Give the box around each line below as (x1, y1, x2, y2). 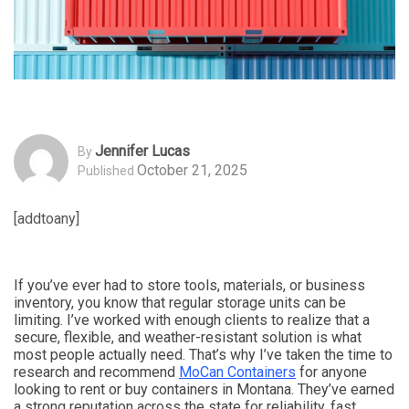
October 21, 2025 (137, 162, 247, 180)
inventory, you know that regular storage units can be (14, 293, 346, 311)
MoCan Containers (179, 362, 296, 381)
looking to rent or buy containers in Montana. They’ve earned (14, 380, 394, 398)
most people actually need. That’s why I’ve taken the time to (14, 345, 393, 363)
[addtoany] (14, 209, 79, 227)
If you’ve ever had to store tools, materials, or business (14, 276, 365, 294)
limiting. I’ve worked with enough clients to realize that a (14, 310, 370, 329)
